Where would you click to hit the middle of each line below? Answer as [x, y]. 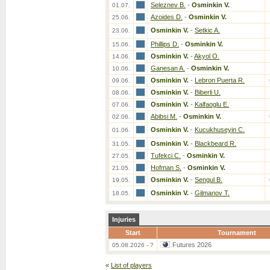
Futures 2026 [192, 245]
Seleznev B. [168, 5]
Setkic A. [207, 30]
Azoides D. [167, 17]
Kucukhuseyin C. [220, 130]
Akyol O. [207, 56]
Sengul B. [209, 180]
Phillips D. [165, 44]
